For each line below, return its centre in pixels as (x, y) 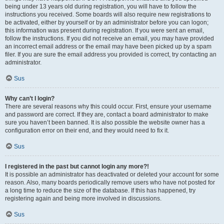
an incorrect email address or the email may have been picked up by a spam (108, 46)
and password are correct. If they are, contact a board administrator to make (107, 114)
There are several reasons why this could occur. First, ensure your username (108, 106)
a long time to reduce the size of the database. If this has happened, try (100, 190)
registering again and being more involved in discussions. (83, 198)
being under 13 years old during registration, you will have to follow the (101, 6)
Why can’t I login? (30, 98)
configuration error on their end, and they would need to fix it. (87, 130)
